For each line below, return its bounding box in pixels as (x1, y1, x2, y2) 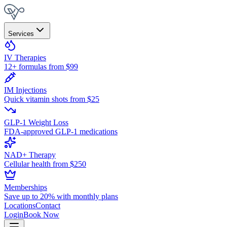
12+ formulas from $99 (4, 62, 78, 71)
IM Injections (4, 86, 47, 94)
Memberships (4, 183, 47, 192)
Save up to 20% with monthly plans (4, 192, 118, 201)
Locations (4, 201, 35, 210)
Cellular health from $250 (4, 160, 86, 168)
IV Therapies (4, 53, 46, 62)
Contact (35, 201, 60, 210)
